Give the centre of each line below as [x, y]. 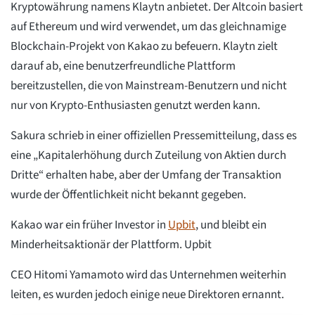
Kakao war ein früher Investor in [89, 225]
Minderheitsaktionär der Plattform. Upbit [111, 244]
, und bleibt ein [231, 225]
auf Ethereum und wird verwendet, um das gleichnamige [148, 26]
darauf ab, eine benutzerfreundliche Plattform [123, 66]
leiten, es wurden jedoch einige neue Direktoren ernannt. [147, 294]
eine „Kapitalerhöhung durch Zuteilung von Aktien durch [148, 155]
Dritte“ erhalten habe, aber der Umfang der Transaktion [146, 175]
